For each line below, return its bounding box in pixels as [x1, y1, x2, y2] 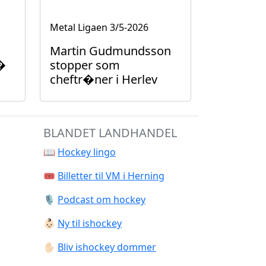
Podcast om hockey [58, 193, 145, 206]
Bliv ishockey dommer [58, 240, 156, 254]
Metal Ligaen [50, 21, 107, 34]
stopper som [50, 57, 120, 73]
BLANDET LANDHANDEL [43, 125, 177, 141]
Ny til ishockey [58, 217, 122, 230]
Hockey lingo [58, 145, 116, 159]
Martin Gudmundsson [50, 43, 171, 59]
